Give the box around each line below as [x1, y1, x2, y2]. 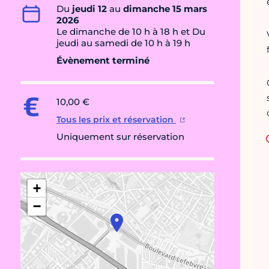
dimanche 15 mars [123, 3, 207, 15]
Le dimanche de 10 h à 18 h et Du [56, 26, 205, 38]
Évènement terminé [56, 55, 150, 67]
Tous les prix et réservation [56, 114, 176, 125]
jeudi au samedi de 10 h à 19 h [56, 37, 190, 49]
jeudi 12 [72, 3, 107, 15]
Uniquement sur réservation [56, 131, 184, 143]
